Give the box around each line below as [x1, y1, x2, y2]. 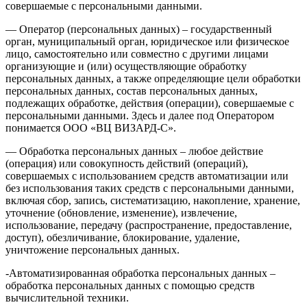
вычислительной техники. [5, 291, 129, 304]
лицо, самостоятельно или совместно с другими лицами [5, 47, 269, 60]
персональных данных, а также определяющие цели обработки [5, 72, 301, 84]
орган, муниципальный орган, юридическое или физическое [5, 35, 289, 47]
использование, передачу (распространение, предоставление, [5, 219, 292, 231]
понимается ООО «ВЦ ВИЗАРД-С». [5, 121, 176, 134]
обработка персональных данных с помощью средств [5, 279, 255, 291]
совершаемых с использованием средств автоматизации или [5, 169, 288, 182]
